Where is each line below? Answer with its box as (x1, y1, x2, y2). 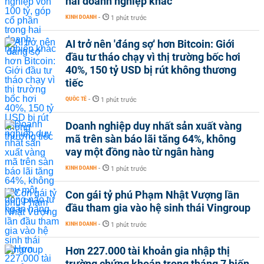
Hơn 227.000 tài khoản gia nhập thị (65, 245, 230, 257)
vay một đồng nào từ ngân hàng (65, 146, 214, 158)
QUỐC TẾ (65, 95, 87, 102)
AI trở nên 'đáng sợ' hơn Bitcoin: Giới (65, 38, 235, 50)
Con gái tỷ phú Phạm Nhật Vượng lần (65, 189, 239, 201)
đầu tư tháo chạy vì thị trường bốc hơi (65, 51, 240, 63)
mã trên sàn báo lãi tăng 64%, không (65, 133, 236, 145)
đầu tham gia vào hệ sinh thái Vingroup (65, 202, 250, 214)
